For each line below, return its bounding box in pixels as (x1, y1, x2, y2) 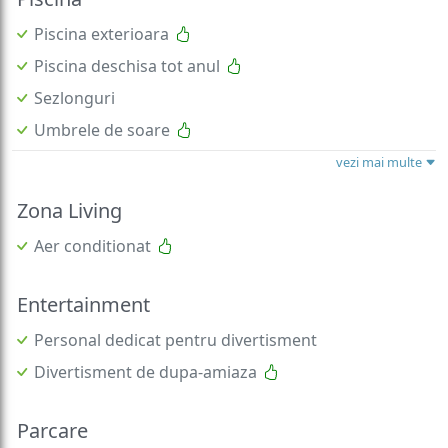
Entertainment (17, 263, 150, 291)
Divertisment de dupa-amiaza (34, 333, 257, 356)
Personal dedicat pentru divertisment (34, 301, 317, 324)
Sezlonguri (34, 59, 115, 82)
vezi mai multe (336, 125, 425, 144)
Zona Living (17, 169, 122, 197)
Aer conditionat (34, 207, 151, 230)
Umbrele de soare (34, 91, 170, 114)
